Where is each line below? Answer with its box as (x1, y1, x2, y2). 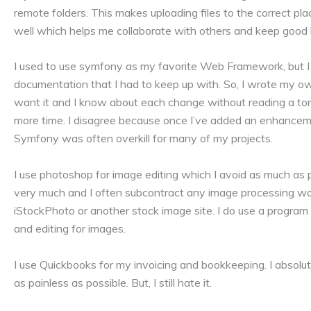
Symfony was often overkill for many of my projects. (14, 131, 273, 146)
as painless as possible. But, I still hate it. (14, 275, 212, 289)
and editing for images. (14, 221, 126, 235)
